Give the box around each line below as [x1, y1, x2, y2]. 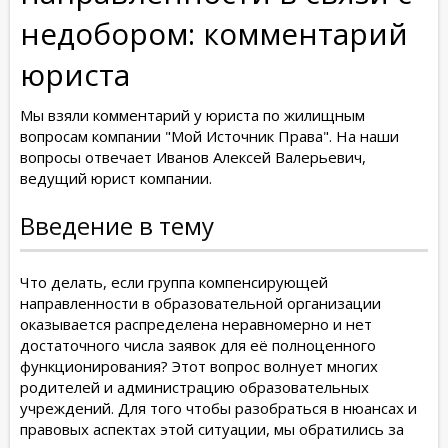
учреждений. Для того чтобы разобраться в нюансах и [20, 397, 417, 418]
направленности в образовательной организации [20, 292, 381, 313]
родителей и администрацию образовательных [20, 376, 369, 397]
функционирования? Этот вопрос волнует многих [20, 355, 378, 376]
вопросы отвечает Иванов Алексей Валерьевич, [20, 147, 366, 167]
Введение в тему [20, 208, 214, 242]
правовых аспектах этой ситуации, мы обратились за [20, 418, 404, 439]
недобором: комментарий [20, 13, 408, 54]
